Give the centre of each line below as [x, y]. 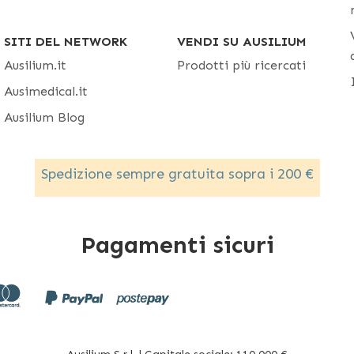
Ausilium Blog [44, 117]
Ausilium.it [35, 65]
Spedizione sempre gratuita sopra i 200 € [177, 174]
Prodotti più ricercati [241, 65]
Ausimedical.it [46, 91]
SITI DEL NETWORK [66, 41]
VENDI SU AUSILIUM [242, 41]
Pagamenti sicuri [177, 245]
